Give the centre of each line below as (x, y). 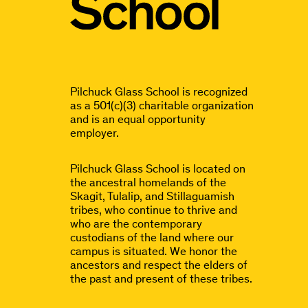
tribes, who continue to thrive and (154, 210)
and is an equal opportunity (138, 119)
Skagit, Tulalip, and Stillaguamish (152, 196)
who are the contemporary (136, 224)
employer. (95, 133)
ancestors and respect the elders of (159, 265)
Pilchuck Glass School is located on (158, 169)
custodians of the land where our (152, 238)
